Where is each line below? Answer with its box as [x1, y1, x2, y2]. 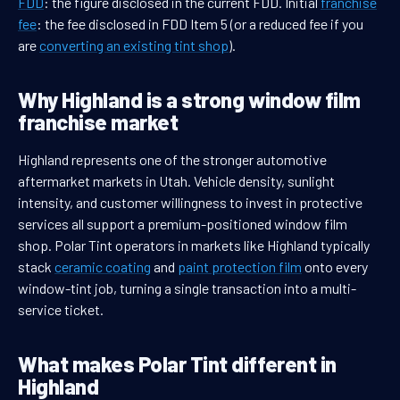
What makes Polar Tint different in [18, 351, 337, 378]
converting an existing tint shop [39, 37, 229, 54]
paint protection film [178, 258, 302, 276]
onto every [302, 258, 368, 276]
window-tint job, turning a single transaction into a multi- [18, 279, 356, 297]
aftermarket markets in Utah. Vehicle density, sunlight [18, 172, 335, 190]
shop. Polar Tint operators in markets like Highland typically [18, 237, 370, 254]
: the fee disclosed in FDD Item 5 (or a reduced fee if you [37, 15, 363, 33]
